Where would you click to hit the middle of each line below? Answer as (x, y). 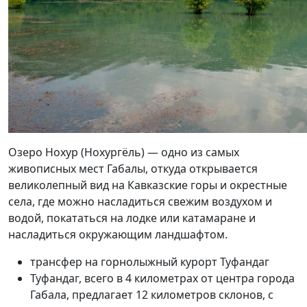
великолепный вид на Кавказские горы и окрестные (148, 185)
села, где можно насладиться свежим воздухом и (140, 201)
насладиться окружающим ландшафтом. (118, 234)
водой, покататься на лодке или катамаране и (132, 218)
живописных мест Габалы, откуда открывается (133, 169)
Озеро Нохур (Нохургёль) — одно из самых (124, 152)
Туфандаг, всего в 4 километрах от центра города (162, 278)
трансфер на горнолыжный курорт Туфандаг (150, 262)
